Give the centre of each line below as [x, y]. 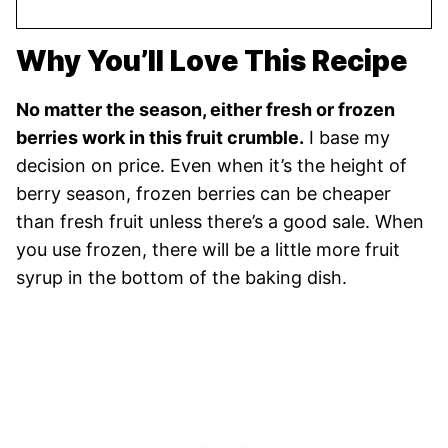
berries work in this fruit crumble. [160, 138]
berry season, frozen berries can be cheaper [203, 194]
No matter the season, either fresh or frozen [205, 110]
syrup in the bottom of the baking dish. [181, 278]
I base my [347, 138]
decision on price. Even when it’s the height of [211, 166]
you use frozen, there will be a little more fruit [208, 250]
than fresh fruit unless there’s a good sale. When [220, 222]
